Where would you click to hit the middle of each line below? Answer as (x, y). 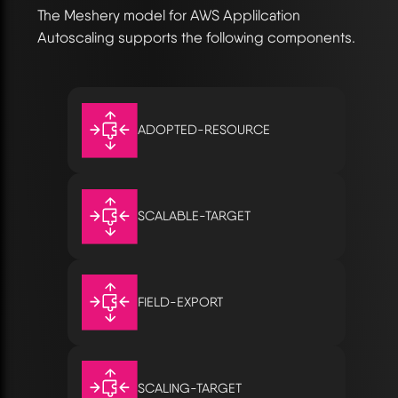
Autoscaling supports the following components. (196, 37)
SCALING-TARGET (189, 388)
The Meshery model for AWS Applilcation (169, 15)
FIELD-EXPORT (180, 302)
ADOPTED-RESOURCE (203, 130)
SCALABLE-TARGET (194, 216)
